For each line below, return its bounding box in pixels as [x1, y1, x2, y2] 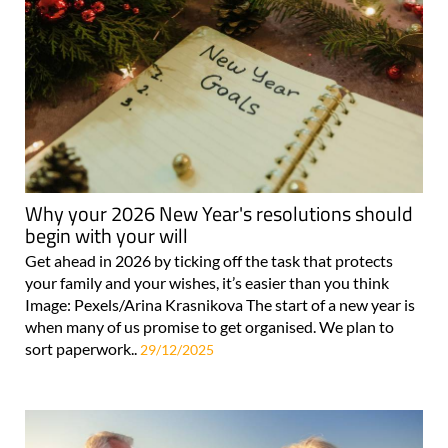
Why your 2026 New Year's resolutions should [25, 198, 413, 230]
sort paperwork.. [25, 339, 140, 359]
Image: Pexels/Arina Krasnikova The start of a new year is [25, 295, 415, 315]
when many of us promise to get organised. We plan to [25, 317, 394, 337]
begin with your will [25, 220, 188, 252]
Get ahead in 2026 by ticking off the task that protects [25, 251, 393, 271]
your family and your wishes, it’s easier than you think [25, 273, 389, 293]
